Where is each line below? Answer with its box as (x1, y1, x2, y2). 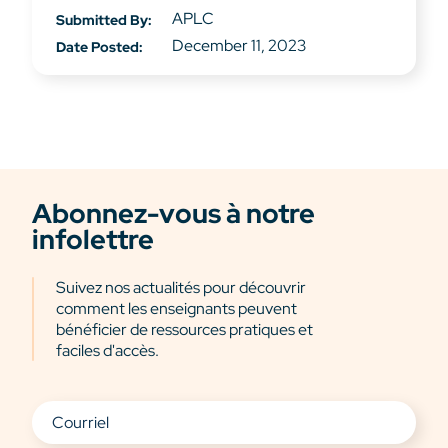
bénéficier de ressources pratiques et (56, 318, 313, 340)
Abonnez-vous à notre (32, 195, 315, 231)
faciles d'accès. (56, 339, 159, 361)
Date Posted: (56, 37, 143, 57)
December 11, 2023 (172, 35, 306, 57)
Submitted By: (56, 10, 152, 30)
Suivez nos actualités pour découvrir (56, 276, 306, 298)
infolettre (32, 221, 154, 257)
